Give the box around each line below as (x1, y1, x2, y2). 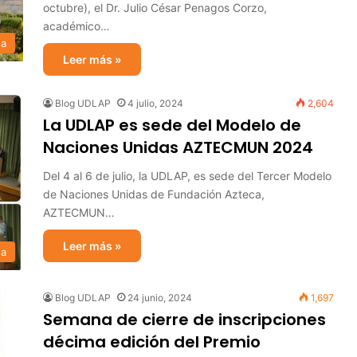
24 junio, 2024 (127, 292, 192, 304)
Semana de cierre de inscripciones (43, 308, 326, 331)
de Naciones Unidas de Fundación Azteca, (43, 187, 265, 201)
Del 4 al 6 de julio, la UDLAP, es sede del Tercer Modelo (43, 169, 331, 182)
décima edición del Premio (43, 331, 261, 353)
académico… (43, 19, 110, 33)
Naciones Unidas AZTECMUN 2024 (43, 136, 313, 159)
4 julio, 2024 (127, 97, 183, 109)
